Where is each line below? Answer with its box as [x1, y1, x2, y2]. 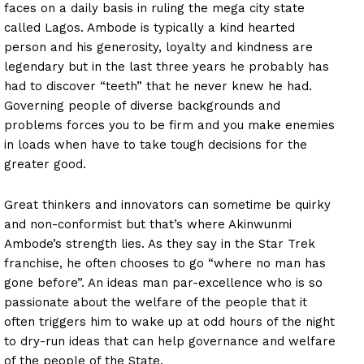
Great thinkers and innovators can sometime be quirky [4, 197, 331, 212]
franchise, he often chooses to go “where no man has [4, 255, 326, 271]
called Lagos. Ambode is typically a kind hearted [4, 19, 295, 35]
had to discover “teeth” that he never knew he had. [4, 78, 312, 93]
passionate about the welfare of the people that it [4, 294, 307, 310]
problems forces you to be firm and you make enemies [4, 117, 335, 132]
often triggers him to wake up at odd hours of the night [4, 314, 335, 329]
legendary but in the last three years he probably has [4, 58, 329, 74]
